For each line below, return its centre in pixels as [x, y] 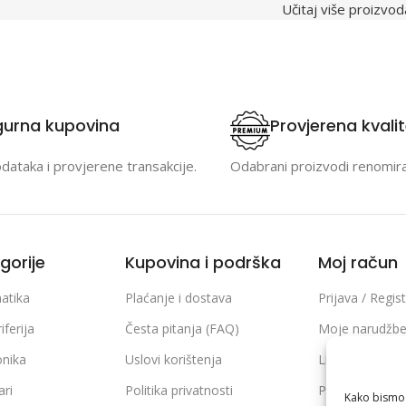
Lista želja [347, 359]
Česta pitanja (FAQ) [183, 328]
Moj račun [358, 262]
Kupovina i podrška [203, 262]
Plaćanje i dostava [179, 297]
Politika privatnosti [179, 390]
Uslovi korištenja [174, 359]
